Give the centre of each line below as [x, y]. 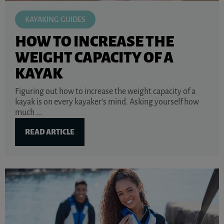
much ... [28, 112]
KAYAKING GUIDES [55, 19]
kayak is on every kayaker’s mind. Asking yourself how [107, 102]
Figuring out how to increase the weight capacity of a [105, 91]
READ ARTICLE [50, 132]
